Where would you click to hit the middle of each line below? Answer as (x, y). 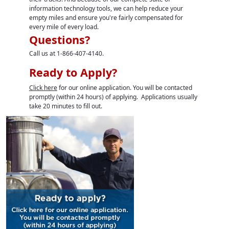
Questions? (59, 40)
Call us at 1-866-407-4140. (66, 54)
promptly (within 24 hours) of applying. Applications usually (113, 97)
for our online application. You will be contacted (124, 88)
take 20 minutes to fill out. (65, 106)
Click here (43, 88)
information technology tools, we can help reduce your (106, 9)
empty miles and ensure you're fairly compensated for (106, 18)
